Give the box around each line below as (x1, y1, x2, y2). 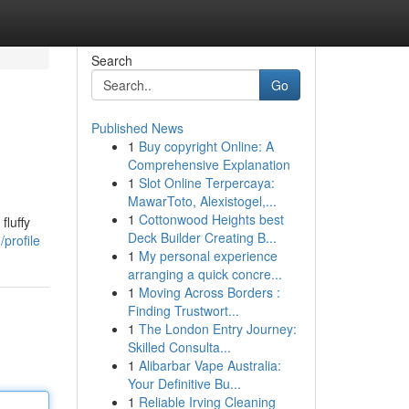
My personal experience (138, 246, 278, 265)
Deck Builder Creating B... (127, 228, 277, 246)
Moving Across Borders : (138, 283, 280, 301)
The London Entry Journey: (138, 320, 297, 338)
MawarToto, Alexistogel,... (127, 192, 277, 210)
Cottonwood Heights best (138, 210, 284, 228)
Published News (90, 119, 184, 137)
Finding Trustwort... (127, 301, 239, 320)
